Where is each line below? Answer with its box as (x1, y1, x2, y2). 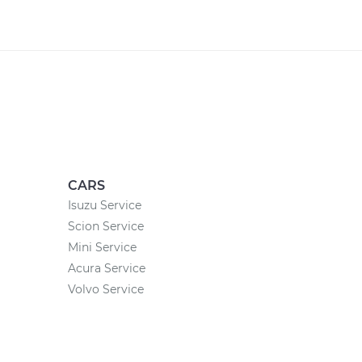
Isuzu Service (67, 198, 141, 213)
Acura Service (67, 261, 145, 276)
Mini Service (67, 240, 137, 255)
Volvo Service (67, 282, 144, 297)
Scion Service (67, 219, 144, 234)
